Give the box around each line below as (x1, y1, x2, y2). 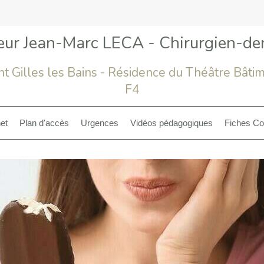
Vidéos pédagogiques (130, 118, 213, 128)
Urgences (81, 118, 118, 128)
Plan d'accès (19, 118, 69, 128)
